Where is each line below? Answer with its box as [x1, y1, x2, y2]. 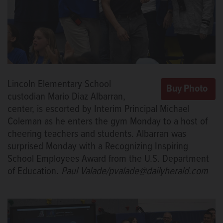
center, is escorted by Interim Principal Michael [7, 103, 190, 116]
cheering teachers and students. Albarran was [7, 127, 186, 141]
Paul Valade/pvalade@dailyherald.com [61, 165, 208, 179]
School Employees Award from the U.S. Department [7, 152, 209, 166]
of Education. [7, 165, 61, 179]
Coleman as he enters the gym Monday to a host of [7, 115, 208, 129]
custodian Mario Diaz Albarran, [7, 90, 125, 104]
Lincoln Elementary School [7, 78, 111, 92]
